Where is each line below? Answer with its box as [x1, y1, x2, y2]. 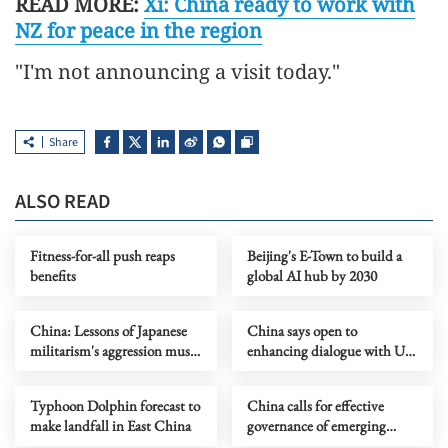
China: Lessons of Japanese [30, 321, 187, 341]
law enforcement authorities [246, 361, 410, 381]
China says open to [246, 321, 357, 341]
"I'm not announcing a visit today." [15, 58, 340, 86]
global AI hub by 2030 [246, 266, 377, 286]
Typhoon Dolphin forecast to [30, 396, 200, 416]
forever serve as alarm [30, 361, 153, 381]
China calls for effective [246, 396, 384, 416]
